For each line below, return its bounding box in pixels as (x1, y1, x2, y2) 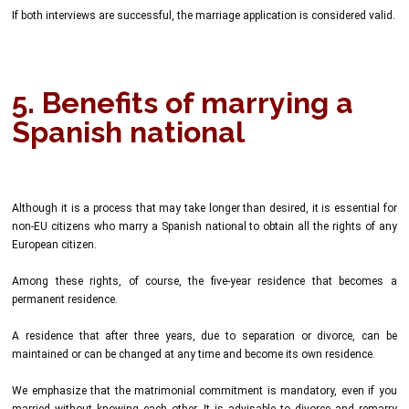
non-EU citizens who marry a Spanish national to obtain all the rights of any (12, 219, 397, 233)
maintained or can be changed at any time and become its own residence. (12, 347, 376, 361)
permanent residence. (12, 292, 119, 306)
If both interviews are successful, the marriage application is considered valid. (12, 9, 396, 23)
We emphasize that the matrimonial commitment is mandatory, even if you (12, 383, 397, 397)
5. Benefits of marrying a (12, 86, 354, 121)
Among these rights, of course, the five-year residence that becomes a (12, 274, 397, 288)
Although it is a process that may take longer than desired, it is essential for (12, 201, 397, 215)
